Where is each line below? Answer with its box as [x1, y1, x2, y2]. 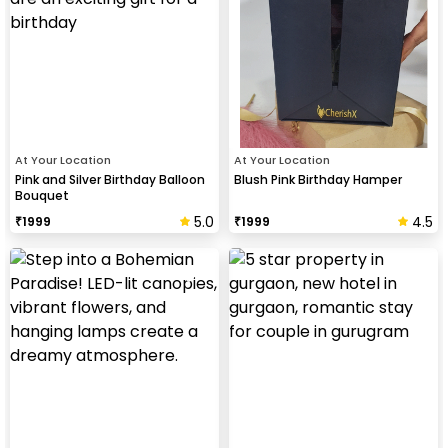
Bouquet [15, 186, 69, 204]
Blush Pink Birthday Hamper [234, 170, 402, 188]
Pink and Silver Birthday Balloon [15, 170, 205, 188]
